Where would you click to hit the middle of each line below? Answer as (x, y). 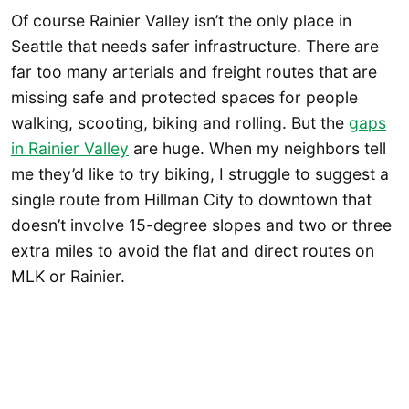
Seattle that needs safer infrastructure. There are (195, 47)
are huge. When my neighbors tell (257, 149)
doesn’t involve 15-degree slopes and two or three (201, 225)
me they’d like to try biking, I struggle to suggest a (200, 174)
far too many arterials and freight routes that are (194, 72)
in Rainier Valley (70, 149)
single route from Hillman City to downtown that (191, 200)
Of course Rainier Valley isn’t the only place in (181, 21)
